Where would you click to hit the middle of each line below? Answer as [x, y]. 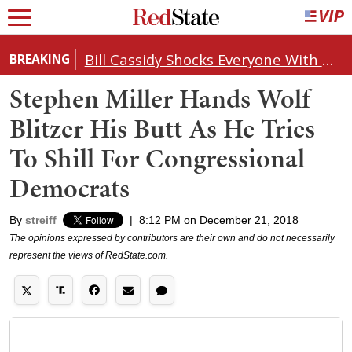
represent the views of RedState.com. [89, 255]
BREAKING [40, 59]
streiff [41, 220]
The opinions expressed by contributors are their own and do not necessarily [172, 238]
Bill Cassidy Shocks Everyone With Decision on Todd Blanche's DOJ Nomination [327, 59]
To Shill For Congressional [157, 158]
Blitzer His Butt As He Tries [162, 128]
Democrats [70, 188]
